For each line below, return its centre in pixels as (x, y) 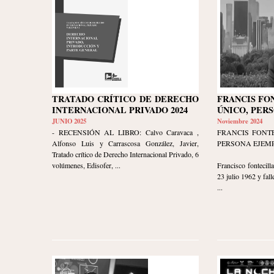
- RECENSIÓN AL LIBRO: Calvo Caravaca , (125, 132)
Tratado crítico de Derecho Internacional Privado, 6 (125, 154)
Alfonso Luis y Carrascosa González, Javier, (125, 143)
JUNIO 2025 (69, 121)
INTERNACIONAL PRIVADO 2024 (120, 110)
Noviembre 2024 (240, 121)
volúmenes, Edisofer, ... (86, 165)
